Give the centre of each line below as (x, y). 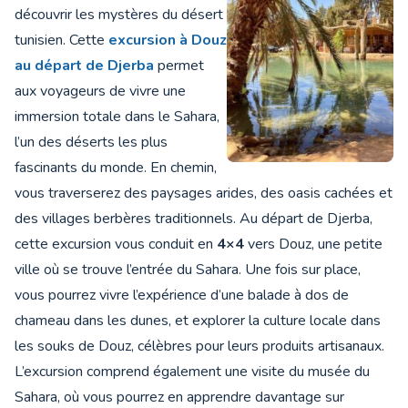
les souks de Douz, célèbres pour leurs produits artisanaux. (199, 347)
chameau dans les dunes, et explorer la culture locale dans (198, 321)
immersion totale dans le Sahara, (117, 117)
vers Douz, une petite (313, 245)
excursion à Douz (168, 41)
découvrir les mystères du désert (119, 15)
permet (179, 66)
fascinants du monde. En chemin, (116, 168)
